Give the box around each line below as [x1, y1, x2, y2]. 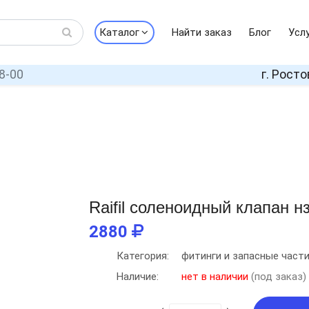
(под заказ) [248, 270, 306, 283]
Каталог [99, 26, 139, 39]
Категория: [117, 250, 169, 262]
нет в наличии [181, 270, 248, 283]
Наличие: [117, 270, 159, 283]
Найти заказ [171, 26, 232, 39]
